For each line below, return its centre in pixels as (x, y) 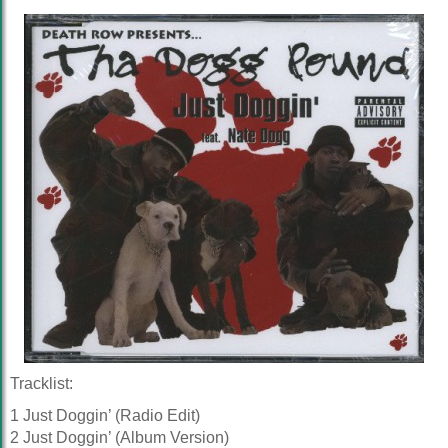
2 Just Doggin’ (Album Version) (119, 437)
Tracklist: (41, 383)
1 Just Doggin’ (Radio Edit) (105, 415)
